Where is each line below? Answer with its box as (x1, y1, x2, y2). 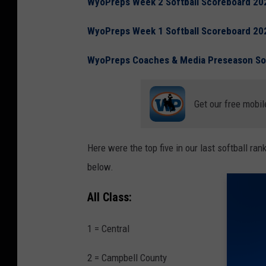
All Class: (87, 191, 132, 205)
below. (87, 161, 113, 173)
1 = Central (87, 222, 129, 235)
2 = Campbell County (87, 251, 167, 264)
